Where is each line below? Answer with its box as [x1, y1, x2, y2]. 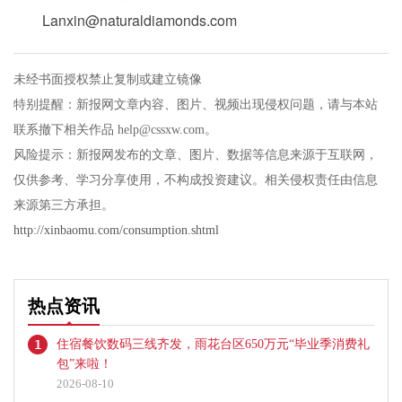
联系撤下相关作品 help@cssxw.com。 [13, 123, 217, 136]
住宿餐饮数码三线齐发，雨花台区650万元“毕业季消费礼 [57, 337, 370, 351]
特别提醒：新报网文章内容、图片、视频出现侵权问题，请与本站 [13, 98, 378, 111]
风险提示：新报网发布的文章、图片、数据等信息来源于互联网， [13, 148, 378, 162]
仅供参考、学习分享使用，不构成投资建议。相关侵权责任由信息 [13, 173, 378, 187]
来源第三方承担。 [13, 198, 114, 212]
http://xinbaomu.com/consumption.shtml [13, 223, 219, 237]
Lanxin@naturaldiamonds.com [42, 10, 237, 31]
